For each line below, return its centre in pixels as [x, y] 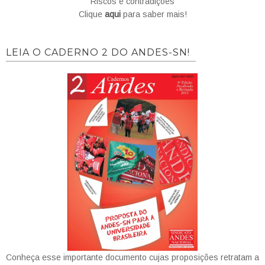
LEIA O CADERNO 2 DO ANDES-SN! [98, 52]
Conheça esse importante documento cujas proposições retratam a [132, 257]
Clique [91, 14]
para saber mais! [153, 14]
